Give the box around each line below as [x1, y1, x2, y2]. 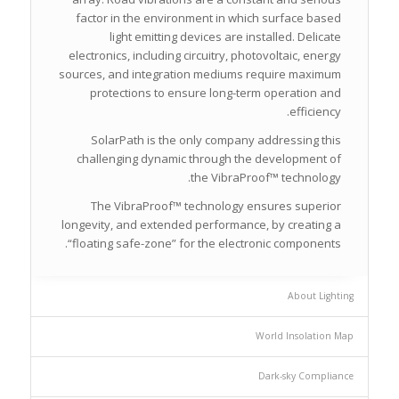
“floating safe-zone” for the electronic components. [68, 234, 342, 251]
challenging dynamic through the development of [77, 150, 342, 167]
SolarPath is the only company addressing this [91, 131, 342, 148]
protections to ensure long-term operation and [90, 84, 342, 101]
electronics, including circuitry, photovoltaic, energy [69, 46, 342, 63]
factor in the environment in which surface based [76, 9, 342, 26]
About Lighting [288, 289, 354, 302]
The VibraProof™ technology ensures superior [91, 197, 342, 214]
